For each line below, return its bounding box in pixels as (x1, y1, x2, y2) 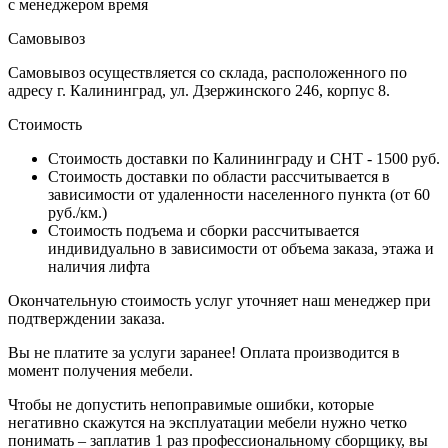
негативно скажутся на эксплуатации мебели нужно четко (8, 413, 407, 431)
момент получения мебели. (8, 361, 193, 379)
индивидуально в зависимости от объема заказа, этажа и (48, 239, 434, 257)
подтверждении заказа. (8, 309, 165, 327)
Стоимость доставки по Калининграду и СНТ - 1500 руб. (48, 149, 440, 167)
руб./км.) (48, 203, 107, 221)
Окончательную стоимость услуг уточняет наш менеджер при (8, 291, 431, 309)
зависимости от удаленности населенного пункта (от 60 (48, 185, 430, 203)
